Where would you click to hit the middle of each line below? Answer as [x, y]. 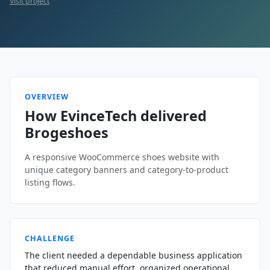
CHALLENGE [50, 238]
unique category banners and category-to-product [127, 169]
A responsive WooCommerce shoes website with [122, 157]
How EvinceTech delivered [116, 115]
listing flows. [50, 182]
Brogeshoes [67, 132]
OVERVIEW [47, 96]
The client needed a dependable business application [133, 255]
